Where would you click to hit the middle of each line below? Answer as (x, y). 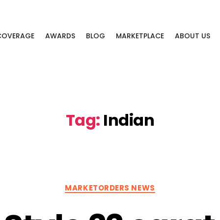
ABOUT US (192, 36)
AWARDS (60, 36)
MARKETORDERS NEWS (110, 188)
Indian (129, 120)
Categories (134, 183)
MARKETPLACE (140, 36)
